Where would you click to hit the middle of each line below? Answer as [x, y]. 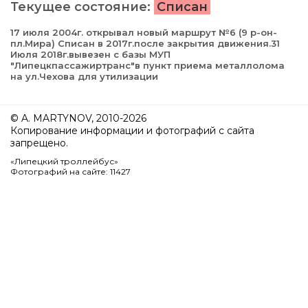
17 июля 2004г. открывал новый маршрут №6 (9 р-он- [144, 33]
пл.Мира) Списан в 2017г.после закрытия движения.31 [145, 44]
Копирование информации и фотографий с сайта [132, 131]
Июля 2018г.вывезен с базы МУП [90, 55]
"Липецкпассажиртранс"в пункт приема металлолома [147, 66]
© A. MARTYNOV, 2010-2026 [78, 119]
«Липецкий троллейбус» [64, 162]
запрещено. [39, 143]
